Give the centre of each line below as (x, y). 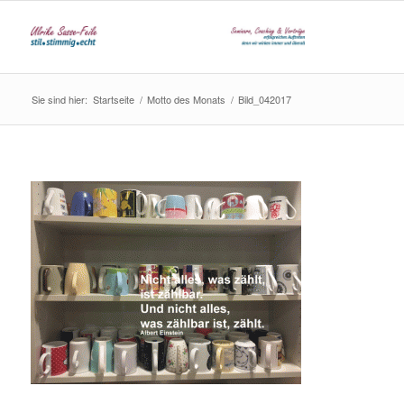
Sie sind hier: (59, 99)
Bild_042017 (264, 99)
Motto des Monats (186, 99)
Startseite (113, 99)
